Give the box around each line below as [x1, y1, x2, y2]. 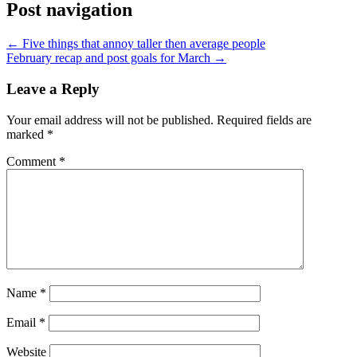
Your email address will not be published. [6, 112, 214, 127]
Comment [6, 154, 59, 168]
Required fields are [217, 112, 312, 127]
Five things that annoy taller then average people [19, 37, 265, 51]
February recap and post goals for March [6, 51, 214, 65]
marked [6, 127, 47, 141]
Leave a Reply [6, 80, 100, 98]
